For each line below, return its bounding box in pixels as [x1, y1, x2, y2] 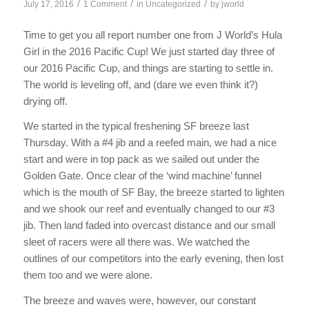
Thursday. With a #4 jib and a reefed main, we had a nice [23, 137, 277, 149]
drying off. [23, 94, 68, 107]
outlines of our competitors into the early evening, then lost [23, 252, 283, 265]
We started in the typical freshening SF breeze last [23, 120, 249, 132]
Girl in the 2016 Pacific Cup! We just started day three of [23, 45, 275, 57]
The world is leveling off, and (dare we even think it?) [23, 78, 258, 90]
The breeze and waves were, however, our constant [23, 295, 256, 307]
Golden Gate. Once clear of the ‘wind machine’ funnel [23, 170, 261, 182]
